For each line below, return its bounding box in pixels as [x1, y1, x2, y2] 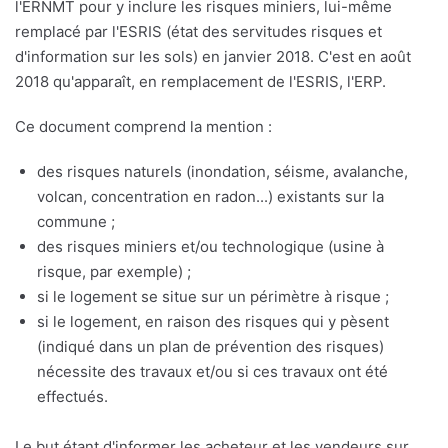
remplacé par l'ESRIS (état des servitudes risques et [15, 22, 382, 42]
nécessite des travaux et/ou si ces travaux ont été [37, 362, 388, 382]
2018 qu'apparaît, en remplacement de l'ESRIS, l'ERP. [15, 72, 386, 92]
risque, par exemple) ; [37, 262, 191, 282]
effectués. [37, 387, 108, 407]
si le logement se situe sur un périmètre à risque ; [37, 287, 389, 307]
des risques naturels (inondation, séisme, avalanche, [37, 162, 408, 182]
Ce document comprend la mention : [15, 117, 272, 137]
